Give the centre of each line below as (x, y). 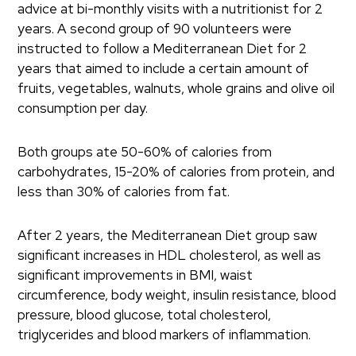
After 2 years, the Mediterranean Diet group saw (168, 235)
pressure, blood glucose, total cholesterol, (145, 315)
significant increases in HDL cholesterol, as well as (170, 255)
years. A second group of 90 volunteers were (155, 29)
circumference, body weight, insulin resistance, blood (177, 295)
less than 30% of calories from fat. (124, 192)
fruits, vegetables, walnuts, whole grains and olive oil (176, 88)
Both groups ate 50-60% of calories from (145, 152)
